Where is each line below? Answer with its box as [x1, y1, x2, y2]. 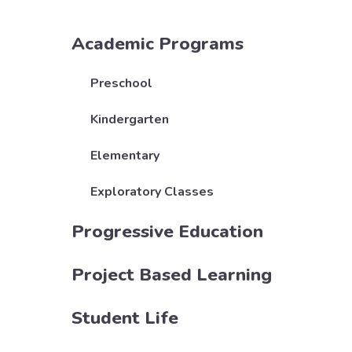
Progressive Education [71, 219, 263, 244]
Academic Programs [71, 31, 244, 57]
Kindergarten [90, 111, 169, 129]
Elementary [90, 147, 159, 165]
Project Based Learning [71, 262, 272, 288]
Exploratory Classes [90, 183, 214, 201]
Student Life [71, 306, 178, 331]
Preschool [90, 75, 152, 93]
